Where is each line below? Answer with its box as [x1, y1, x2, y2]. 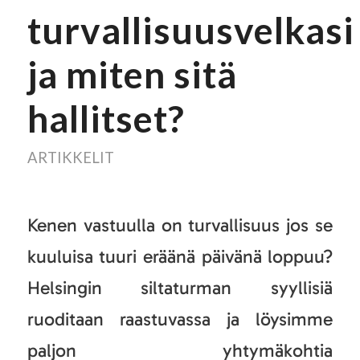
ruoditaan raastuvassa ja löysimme [27, 307, 333, 330]
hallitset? [27, 96, 185, 141]
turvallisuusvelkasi [27, 7, 354, 52]
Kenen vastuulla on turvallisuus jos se [27, 213, 333, 236]
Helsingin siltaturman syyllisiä [27, 276, 333, 299]
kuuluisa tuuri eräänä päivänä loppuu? [27, 244, 333, 268]
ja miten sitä [27, 51, 237, 96]
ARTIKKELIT [27, 148, 114, 166]
